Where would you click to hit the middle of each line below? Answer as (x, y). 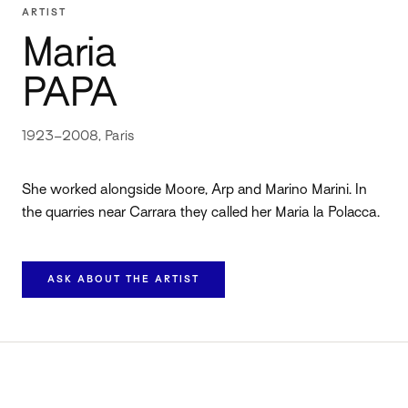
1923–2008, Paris (78, 136)
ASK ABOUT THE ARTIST (123, 279)
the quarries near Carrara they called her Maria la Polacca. (201, 213)
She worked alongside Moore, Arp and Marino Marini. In (194, 190)
